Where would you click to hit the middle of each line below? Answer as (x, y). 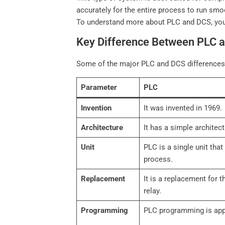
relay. (152, 191)
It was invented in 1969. (183, 108)
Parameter (99, 88)
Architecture (102, 128)
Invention (96, 108)
